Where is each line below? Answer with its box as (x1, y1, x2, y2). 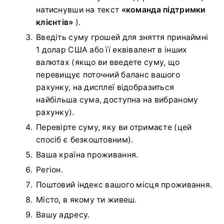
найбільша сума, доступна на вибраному (36, 95, 198, 105)
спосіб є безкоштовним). (36, 135, 133, 145)
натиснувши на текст (36, 5, 121, 15)
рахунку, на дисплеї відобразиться (36, 82, 174, 92)
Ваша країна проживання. (36, 150, 138, 160)
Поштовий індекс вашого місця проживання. (36, 180, 212, 190)
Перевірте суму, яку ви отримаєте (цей (36, 122, 192, 132)
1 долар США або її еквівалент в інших (36, 45, 187, 55)
